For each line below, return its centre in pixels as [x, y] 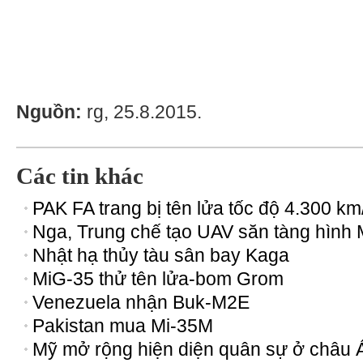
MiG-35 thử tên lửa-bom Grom [158, 279]
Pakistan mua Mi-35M [123, 326]
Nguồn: [51, 112]
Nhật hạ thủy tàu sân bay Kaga [161, 255]
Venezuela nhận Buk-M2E [141, 302]
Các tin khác [80, 176]
